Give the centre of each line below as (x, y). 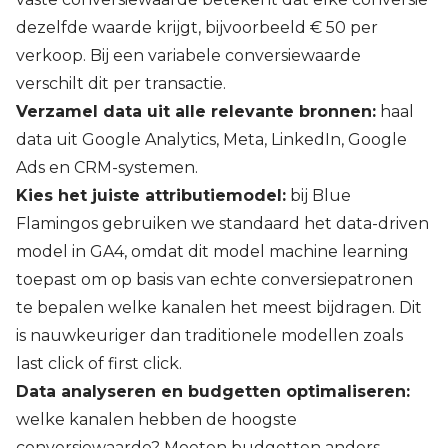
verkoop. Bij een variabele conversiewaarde (188, 56)
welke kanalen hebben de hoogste (156, 420)
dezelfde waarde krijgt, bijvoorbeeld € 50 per (197, 28)
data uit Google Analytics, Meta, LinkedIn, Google (211, 140)
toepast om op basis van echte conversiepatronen (214, 280)
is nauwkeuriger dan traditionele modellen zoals (209, 336)
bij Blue (318, 196)
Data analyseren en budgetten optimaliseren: (213, 392)
